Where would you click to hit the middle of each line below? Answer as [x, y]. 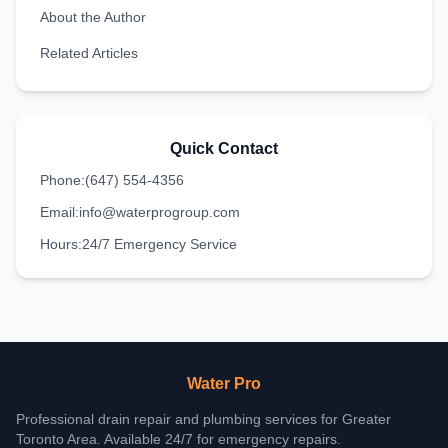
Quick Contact [224, 148]
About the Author [93, 17]
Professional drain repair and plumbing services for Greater [203, 419]
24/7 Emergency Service [159, 244]
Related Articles [89, 53]
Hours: [61, 244]
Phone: [62, 180]
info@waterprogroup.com [159, 212]
